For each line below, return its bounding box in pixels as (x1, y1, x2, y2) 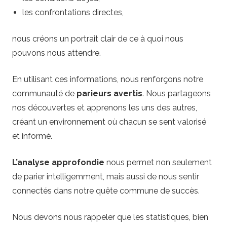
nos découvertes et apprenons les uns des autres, (12, 102, 197, 112)
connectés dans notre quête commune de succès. (12, 185, 200, 196)
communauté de (12, 88, 77, 98)
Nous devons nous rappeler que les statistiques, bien (12, 212, 208, 222)
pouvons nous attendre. (12, 48, 101, 58)
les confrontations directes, (22, 7, 124, 17)
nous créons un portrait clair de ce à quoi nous (12, 33, 183, 44)
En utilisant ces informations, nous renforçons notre (12, 74, 203, 84)
